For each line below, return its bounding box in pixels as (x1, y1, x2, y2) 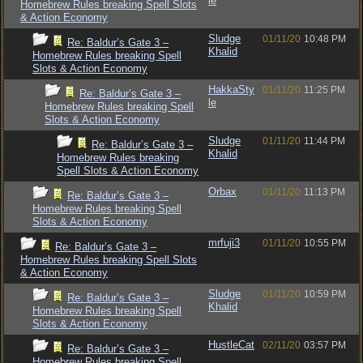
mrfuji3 (208, 237, 240, 249)
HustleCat (208, 339, 254, 351)
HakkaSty (208, 83, 254, 96)
